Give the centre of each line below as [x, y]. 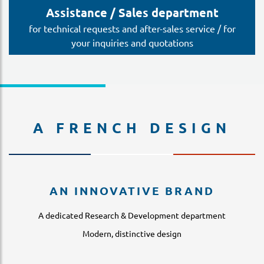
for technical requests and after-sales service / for [132, 28]
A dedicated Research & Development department [132, 215]
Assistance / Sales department [132, 12]
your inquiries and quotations [132, 42]
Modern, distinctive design [132, 233]
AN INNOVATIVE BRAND [132, 191]
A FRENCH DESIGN [132, 128]
